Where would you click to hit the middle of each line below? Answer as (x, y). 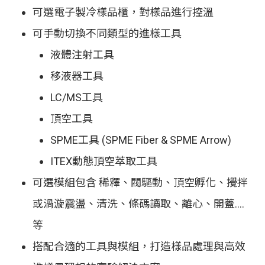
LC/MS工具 (78, 97)
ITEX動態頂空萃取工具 (104, 161)
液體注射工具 (83, 55)
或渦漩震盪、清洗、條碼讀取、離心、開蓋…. (138, 204)
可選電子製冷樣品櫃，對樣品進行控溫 (123, 12)
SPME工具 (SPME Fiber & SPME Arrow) (141, 140)
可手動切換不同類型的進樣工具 (107, 33)
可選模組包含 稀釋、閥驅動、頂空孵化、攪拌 (140, 182)
